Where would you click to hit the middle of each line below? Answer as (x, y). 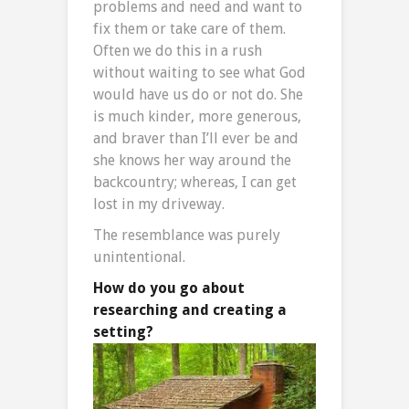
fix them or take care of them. (189, 28)
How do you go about (169, 288)
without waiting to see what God (199, 72)
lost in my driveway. (159, 204)
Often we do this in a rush (178, 50)
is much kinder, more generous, (197, 116)
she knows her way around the (192, 160)
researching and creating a (190, 309)
